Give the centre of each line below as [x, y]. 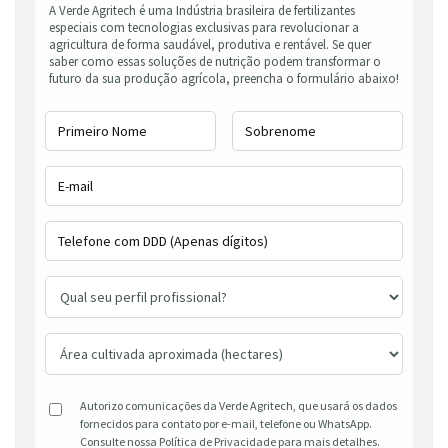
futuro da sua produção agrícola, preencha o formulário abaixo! [224, 79]
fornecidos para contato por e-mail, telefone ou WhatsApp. [226, 424]
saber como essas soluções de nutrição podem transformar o [215, 62]
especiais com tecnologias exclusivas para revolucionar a [204, 28]
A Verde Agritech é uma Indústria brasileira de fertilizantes [202, 11]
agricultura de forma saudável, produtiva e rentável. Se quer [210, 45]
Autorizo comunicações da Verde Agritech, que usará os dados [238, 406]
